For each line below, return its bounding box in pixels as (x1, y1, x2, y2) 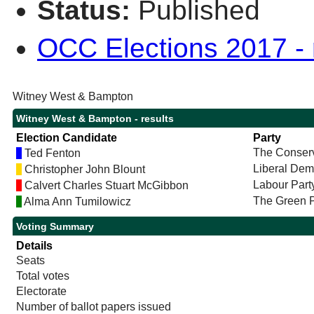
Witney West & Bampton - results (15, 113, 174, 125)
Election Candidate (15, 132, 117, 144)
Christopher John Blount (21, 163, 145, 176)
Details (15, 240, 53, 252)
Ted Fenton (21, 147, 81, 160)
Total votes (15, 270, 69, 282)
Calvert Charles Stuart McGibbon (21, 179, 189, 192)
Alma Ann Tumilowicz (21, 196, 131, 208)
